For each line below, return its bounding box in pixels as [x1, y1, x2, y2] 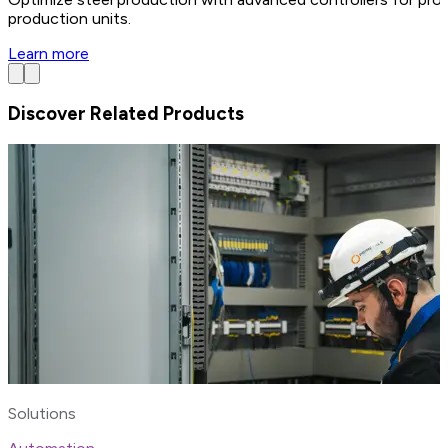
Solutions [8, 404, 76, 424]
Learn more [8, 43, 89, 63]
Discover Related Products [8, 102, 244, 126]
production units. [8, 8, 131, 28]
